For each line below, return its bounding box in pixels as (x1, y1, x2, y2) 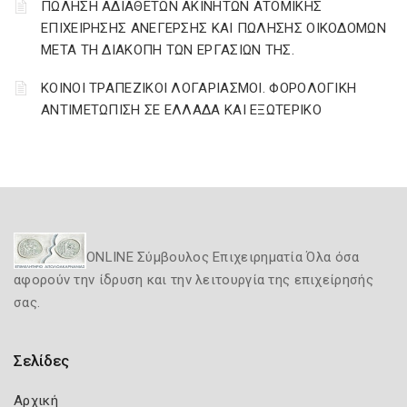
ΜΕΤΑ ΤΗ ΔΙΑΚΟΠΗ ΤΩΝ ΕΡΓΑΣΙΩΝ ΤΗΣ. (41, 42, 294, 58)
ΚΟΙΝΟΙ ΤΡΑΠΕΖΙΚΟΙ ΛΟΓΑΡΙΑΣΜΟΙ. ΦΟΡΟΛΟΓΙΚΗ (41, 80, 357, 96)
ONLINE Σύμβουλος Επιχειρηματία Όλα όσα (86, 249, 360, 265)
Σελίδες (14, 352, 69, 370)
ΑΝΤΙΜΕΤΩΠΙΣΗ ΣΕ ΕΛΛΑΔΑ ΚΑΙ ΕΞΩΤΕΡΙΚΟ (41, 102, 322, 118)
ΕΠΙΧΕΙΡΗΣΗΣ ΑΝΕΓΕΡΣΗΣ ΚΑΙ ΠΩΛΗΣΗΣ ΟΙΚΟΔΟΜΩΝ (41, 20, 386, 36)
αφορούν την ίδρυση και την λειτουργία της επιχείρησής (14, 272, 373, 288)
